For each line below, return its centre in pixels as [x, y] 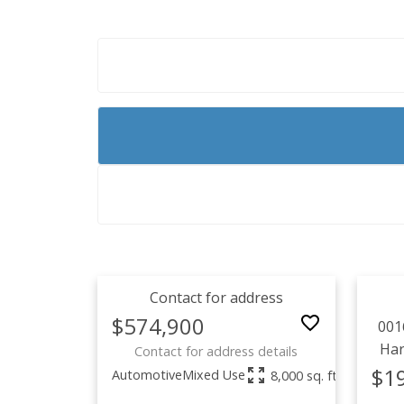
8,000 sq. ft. [305, 375]
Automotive [147, 375]
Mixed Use [213, 375]
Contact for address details [216, 351]
